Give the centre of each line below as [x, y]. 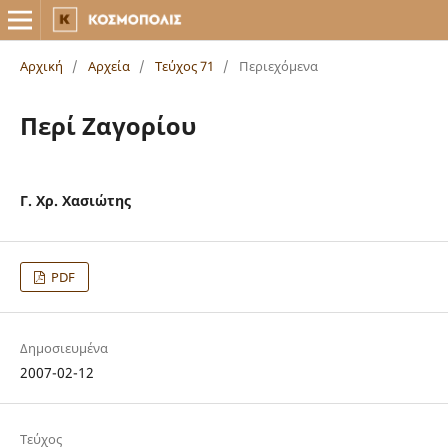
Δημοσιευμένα [63, 348]
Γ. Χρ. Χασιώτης [75, 200]
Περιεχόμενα [278, 65]
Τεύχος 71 [184, 65]
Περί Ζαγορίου [107, 125]
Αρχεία [108, 65]
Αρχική [41, 65]
